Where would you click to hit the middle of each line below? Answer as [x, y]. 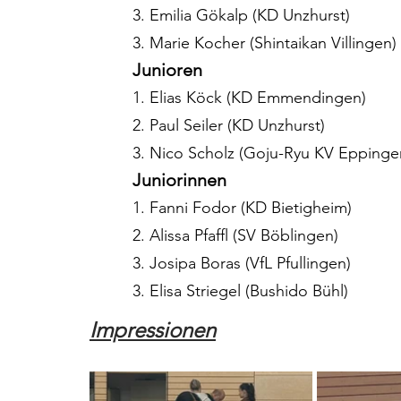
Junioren [167, 70]
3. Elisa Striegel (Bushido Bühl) [240, 291]
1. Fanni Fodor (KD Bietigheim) [242, 208]
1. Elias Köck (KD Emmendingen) [249, 98]
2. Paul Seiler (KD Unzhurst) [229, 126]
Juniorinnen [179, 180]
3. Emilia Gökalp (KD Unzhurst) [241, 16]
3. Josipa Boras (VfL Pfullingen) [242, 264]
